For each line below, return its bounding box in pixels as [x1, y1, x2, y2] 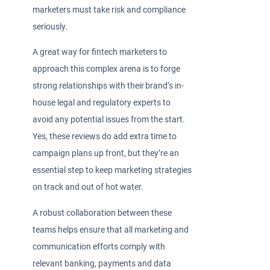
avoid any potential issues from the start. [33, 115, 186, 125]
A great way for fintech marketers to [33, 47, 168, 58]
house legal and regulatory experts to [33, 98, 171, 108]
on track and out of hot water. [33, 182, 146, 193]
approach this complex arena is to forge [33, 64, 181, 75]
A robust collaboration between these [33, 207, 172, 218]
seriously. [33, 21, 72, 32]
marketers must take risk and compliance [33, 4, 186, 15]
